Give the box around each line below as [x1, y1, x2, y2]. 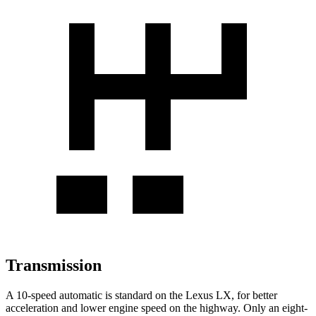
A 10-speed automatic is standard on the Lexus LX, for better [6, 288, 277, 301]
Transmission [6, 255, 102, 274]
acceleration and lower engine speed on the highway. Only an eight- [6, 301, 308, 314]
